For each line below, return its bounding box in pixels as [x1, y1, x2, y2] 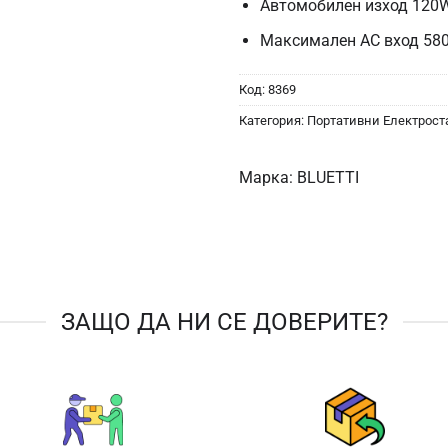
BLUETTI [297, 167, 359, 187]
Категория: [239, 112, 307, 128]
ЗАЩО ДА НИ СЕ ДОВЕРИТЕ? [60, 307, 388, 336]
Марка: [239, 167, 293, 187]
